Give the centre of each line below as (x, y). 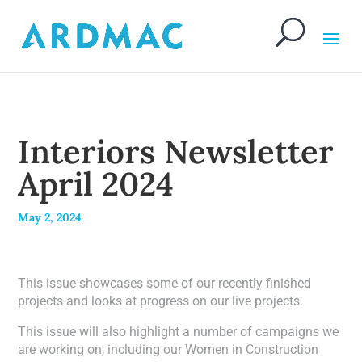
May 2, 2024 (50, 217)
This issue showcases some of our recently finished (165, 283)
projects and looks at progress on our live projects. (161, 301)
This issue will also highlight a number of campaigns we (179, 332)
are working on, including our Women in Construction (168, 349)
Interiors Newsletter (176, 152)
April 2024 (96, 184)
